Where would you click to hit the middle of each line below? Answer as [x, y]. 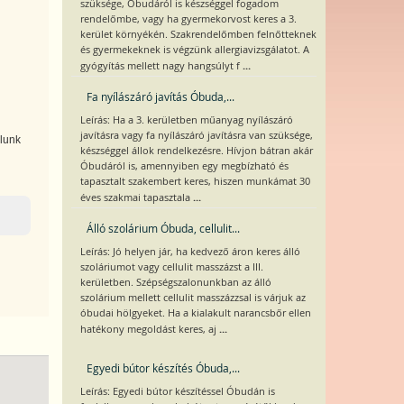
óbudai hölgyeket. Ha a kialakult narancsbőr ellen [195, 313]
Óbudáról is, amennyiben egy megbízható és [184, 166]
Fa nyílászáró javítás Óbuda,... [160, 96]
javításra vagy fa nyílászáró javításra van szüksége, [196, 135]
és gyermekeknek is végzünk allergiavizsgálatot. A [194, 50]
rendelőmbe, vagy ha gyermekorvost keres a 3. [188, 19]
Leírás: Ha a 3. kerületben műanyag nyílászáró [186, 120]
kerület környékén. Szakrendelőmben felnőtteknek [198, 34]
